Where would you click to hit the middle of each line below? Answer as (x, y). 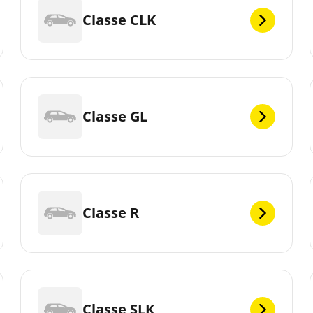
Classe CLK (119, 20)
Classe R (111, 212)
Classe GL (115, 116)
